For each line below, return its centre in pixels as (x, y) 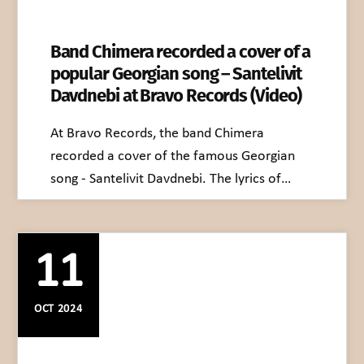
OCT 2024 (58, 310)
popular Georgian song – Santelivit (176, 74)
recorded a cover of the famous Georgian (172, 157)
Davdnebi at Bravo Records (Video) (176, 96)
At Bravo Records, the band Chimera (157, 134)
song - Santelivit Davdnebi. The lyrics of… (170, 180)
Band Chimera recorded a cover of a (180, 52)
